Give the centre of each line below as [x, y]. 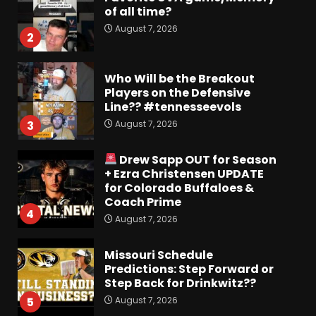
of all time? [138, 11]
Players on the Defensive [177, 92]
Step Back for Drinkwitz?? [180, 283]
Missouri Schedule [158, 255]
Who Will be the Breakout [179, 78]
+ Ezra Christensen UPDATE [184, 174]
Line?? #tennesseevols [172, 107]
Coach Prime [142, 202]
